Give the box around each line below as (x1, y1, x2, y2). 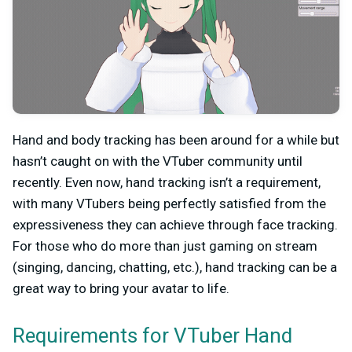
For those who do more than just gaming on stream (13, 238, 317, 255)
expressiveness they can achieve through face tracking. (13, 217, 338, 233)
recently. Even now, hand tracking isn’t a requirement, (13, 174, 321, 191)
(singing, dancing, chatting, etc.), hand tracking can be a (13, 259, 337, 276)
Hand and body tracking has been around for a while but (13, 132, 339, 148)
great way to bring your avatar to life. (13, 280, 229, 297)
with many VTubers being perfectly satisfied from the (13, 196, 326, 212)
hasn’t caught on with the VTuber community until (13, 153, 302, 170)
